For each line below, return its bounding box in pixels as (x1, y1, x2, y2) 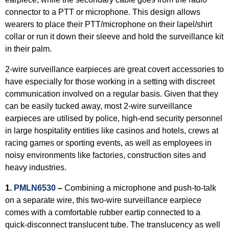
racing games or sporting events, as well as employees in (5, 139, 212, 147)
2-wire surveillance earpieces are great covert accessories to (5, 65, 224, 74)
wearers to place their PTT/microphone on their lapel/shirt (5, 20, 212, 29)
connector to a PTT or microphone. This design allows (5, 8, 200, 16)
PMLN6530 (14, 184, 56, 192)
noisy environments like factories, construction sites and (5, 151, 206, 159)
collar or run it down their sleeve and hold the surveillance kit (5, 32, 223, 41)
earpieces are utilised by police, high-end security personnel (5, 114, 222, 123)
